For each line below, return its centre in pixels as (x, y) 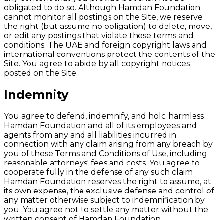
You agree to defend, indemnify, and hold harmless (104, 116)
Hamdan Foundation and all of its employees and (100, 126)
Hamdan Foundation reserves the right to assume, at (108, 182)
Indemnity (36, 95)
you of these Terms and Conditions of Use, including (106, 154)
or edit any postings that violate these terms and (99, 36)
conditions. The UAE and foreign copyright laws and (105, 45)
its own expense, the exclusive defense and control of (109, 191)
